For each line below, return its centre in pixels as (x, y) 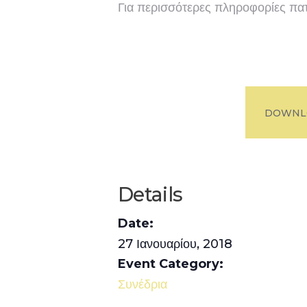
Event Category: (171, 263)
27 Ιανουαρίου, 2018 (175, 244)
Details (150, 194)
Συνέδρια (143, 284)
